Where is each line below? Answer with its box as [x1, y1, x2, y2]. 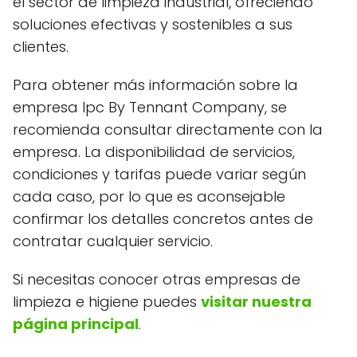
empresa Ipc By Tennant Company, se [13, 96, 287, 117]
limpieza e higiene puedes [13, 291, 201, 312]
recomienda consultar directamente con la [13, 119, 323, 139]
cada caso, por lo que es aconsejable [13, 186, 285, 206]
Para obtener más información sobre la [13, 74, 298, 95]
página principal [13, 313, 139, 334]
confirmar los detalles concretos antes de [13, 208, 313, 229]
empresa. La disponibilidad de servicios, [13, 141, 295, 162]
